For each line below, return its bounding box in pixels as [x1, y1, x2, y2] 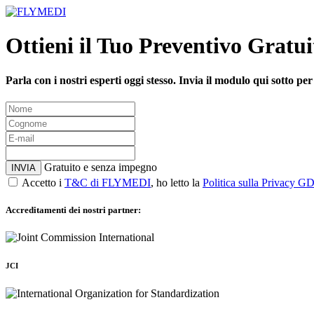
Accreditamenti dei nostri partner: [6, 205, 141, 216]
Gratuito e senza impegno [44, 161, 157, 174]
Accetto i [22, 177, 64, 189]
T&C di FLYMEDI [64, 177, 151, 189]
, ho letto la [151, 177, 203, 189]
